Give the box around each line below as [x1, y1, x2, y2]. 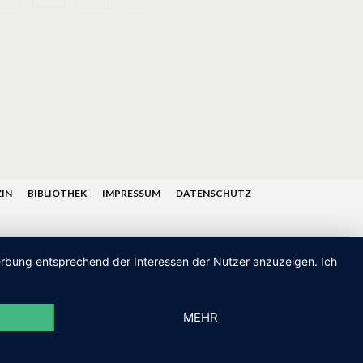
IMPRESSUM [102, 187, 160, 199]
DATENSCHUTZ [176, 187, 251, 199]
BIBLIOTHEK [28, 187, 87, 199]
